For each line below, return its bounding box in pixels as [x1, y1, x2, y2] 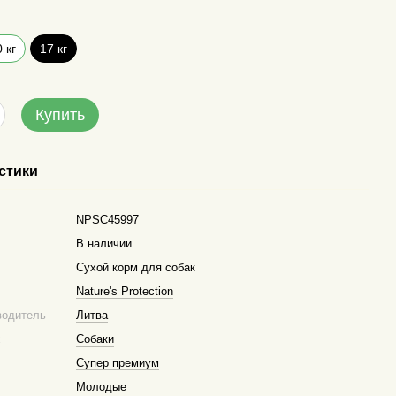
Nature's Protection [76, 285, 174, 298]
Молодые [76, 380, 127, 393]
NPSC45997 [76, 213, 140, 226]
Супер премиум [76, 356, 160, 369]
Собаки [76, 332, 115, 346]
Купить [35, 106, 86, 124]
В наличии [76, 237, 133, 250]
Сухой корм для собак [76, 261, 196, 274]
